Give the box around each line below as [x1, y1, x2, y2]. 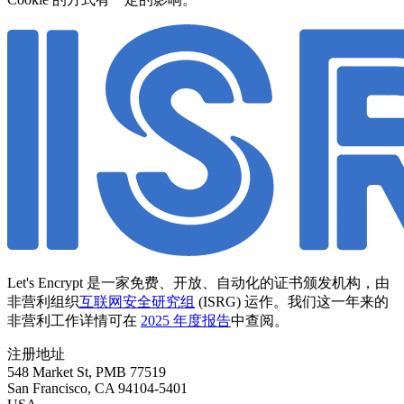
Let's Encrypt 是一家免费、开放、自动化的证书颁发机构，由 [7, 274, 390, 290]
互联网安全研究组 [79, 293, 195, 309]
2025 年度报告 [141, 312, 231, 328]
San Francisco [7, 380, 87, 396]
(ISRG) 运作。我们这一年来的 [195, 293, 389, 309]
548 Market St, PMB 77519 [7, 363, 166, 380]
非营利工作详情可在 [7, 312, 141, 328]
